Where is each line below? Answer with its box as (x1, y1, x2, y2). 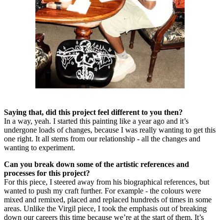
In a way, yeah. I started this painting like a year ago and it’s (4, 117, 189, 126)
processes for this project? (4, 169, 90, 178)
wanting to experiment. (4, 143, 77, 152)
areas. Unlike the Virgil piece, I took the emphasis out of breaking (4, 204, 207, 213)
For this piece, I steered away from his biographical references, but (4, 178, 209, 187)
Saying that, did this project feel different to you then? (4, 108, 183, 117)
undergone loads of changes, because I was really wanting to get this (4, 126, 216, 135)
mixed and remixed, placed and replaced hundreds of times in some (4, 195, 212, 204)
